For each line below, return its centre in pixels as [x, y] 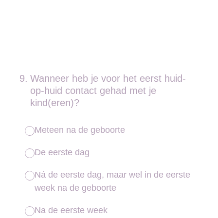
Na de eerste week [71, 210]
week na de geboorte [75, 188]
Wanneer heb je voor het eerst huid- [108, 78]
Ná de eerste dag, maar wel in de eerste [112, 175]
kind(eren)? [55, 103]
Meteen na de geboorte [80, 130]
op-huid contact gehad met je [93, 91]
